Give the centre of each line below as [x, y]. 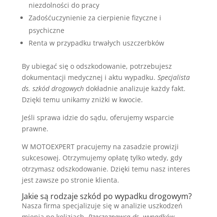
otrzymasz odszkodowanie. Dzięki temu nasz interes [106, 169]
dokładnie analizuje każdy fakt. [134, 88]
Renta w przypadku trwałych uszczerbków [96, 43]
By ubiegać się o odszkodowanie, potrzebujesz [97, 66]
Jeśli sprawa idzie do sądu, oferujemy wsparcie [98, 117]
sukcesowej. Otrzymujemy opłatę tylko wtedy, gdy [102, 157]
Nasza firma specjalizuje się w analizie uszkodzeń [102, 205]
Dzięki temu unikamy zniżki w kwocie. [82, 99]
